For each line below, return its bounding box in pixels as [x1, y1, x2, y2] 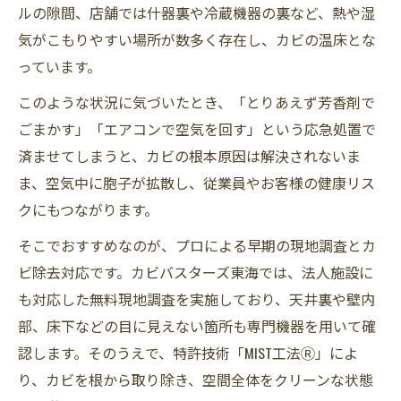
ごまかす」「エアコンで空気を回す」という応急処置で [18, 118, 376, 140]
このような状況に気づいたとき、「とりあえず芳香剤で [18, 91, 375, 113]
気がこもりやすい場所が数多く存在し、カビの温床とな [18, 29, 376, 50]
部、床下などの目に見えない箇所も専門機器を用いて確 [18, 315, 376, 337]
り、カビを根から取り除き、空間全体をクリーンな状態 [18, 369, 373, 390]
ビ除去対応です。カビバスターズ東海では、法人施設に [18, 261, 373, 283]
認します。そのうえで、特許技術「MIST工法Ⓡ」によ [18, 342, 358, 363]
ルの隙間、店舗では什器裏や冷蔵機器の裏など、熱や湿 [18, 2, 375, 23]
